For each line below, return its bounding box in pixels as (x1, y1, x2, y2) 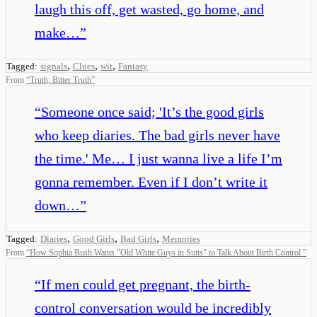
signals (40, 60, 67, 71)
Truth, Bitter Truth (30, 74, 91, 85)
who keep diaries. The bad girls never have (35, 127, 280, 143)
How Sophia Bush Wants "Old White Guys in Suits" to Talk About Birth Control (30, 247, 303, 258)
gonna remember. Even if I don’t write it (35, 173, 267, 190)
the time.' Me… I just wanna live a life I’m (35, 150, 282, 166)
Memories (162, 233, 200, 244)
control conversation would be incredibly (35, 299, 271, 316)
